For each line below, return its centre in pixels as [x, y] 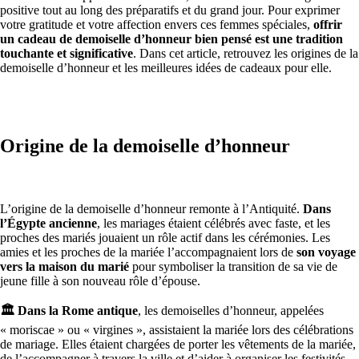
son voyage [326, 252]
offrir [328, 24]
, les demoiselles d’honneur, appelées [231, 311]
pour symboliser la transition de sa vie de [233, 267]
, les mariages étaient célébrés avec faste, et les [214, 224]
